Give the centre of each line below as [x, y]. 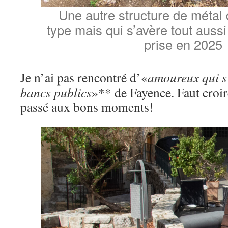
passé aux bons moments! [87, 107]
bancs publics [56, 92]
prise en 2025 [183, 45]
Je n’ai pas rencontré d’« [84, 78]
